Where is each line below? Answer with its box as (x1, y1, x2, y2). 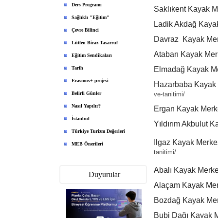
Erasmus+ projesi (72, 78, 109, 83)
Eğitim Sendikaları (72, 53, 112, 58)
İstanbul (72, 116, 90, 121)
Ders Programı (72, 2, 102, 7)
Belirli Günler (72, 91, 101, 96)
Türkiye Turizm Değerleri (72, 128, 125, 134)
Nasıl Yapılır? (72, 103, 101, 109)
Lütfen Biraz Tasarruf (72, 40, 118, 45)
